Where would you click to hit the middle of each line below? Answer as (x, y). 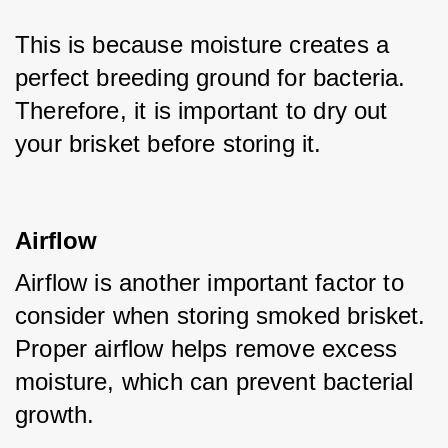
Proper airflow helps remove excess (206, 348)
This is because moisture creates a (202, 44)
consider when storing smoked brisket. (220, 315)
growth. (58, 414)
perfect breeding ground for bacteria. (210, 77)
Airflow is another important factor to (209, 282)
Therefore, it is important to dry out (201, 110)
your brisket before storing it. (168, 143)
